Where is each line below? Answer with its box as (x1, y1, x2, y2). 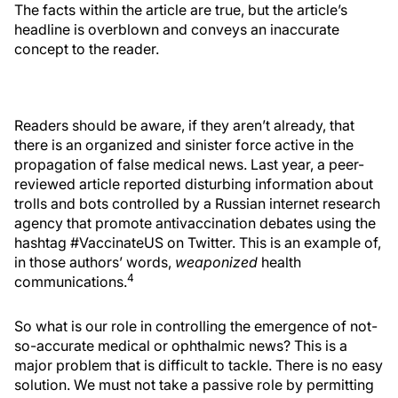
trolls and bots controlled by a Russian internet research (14, 195, 380, 212)
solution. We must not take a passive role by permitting (14, 376, 374, 394)
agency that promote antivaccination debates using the (14, 214, 376, 232)
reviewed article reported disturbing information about (14, 175, 373, 193)
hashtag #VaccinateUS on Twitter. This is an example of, (14, 234, 381, 251)
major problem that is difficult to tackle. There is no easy (14, 356, 383, 374)
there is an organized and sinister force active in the (14, 136, 354, 154)
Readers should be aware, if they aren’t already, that (14, 116, 354, 134)
